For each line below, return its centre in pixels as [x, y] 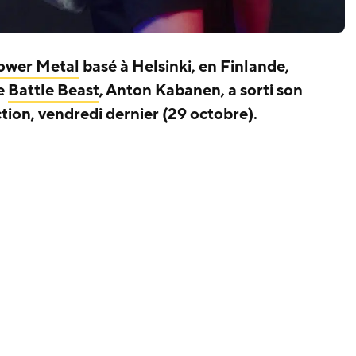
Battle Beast [54, 90]
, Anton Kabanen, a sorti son [201, 90]
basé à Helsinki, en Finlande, [184, 66]
